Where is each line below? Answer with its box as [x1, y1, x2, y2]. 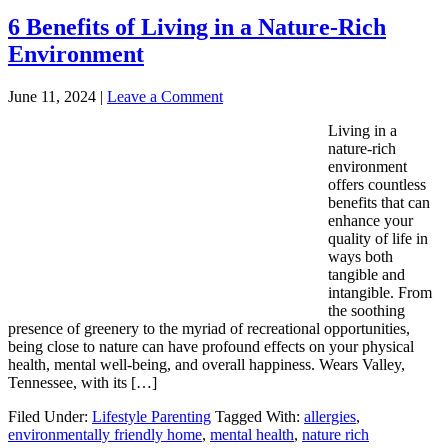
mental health [210, 425, 294, 443]
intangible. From [328, 283, 432, 301]
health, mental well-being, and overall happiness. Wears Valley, [8, 355, 405, 373]
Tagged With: [215, 407, 304, 425]
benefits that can [328, 193, 430, 211]
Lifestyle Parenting [92, 407, 211, 425]
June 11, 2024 [8, 87, 96, 105]
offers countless [328, 175, 426, 193]
